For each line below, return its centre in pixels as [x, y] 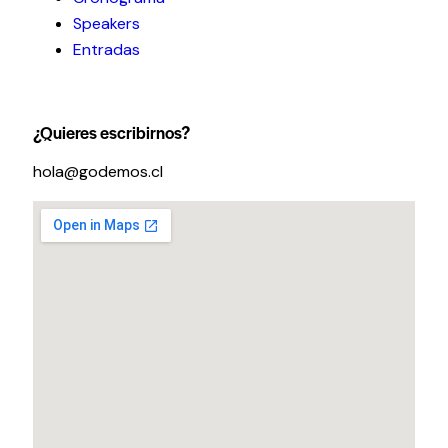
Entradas [106, 50]
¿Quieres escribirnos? [111, 131]
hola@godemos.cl [98, 171]
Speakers [106, 24]
